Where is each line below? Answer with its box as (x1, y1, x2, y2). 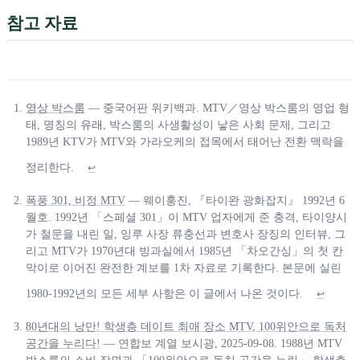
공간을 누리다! (26, 337, 100, 350)
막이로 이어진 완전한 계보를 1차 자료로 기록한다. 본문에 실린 (26, 262, 342, 275)
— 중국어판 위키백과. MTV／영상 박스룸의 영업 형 (85, 102, 350, 115)
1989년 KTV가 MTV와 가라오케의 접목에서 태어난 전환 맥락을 (26, 136, 344, 149)
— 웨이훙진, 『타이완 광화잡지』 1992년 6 (125, 194, 345, 207)
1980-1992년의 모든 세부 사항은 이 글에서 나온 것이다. (26, 288, 303, 301)
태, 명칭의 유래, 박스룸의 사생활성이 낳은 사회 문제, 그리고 (26, 119, 331, 132)
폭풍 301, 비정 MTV (26, 194, 125, 207)
